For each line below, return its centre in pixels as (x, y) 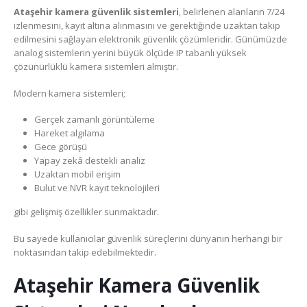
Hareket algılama (69, 133)
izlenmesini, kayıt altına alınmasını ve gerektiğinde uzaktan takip (147, 26)
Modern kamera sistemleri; (70, 93)
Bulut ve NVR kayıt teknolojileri (97, 188)
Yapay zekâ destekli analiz (89, 161)
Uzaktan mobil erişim (77, 174)
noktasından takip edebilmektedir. (85, 252)
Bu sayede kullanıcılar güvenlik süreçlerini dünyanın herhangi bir (148, 238)
